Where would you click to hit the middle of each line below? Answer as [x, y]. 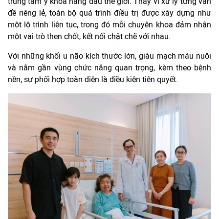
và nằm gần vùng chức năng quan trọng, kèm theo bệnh [109, 68]
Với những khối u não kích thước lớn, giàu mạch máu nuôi [109, 56]
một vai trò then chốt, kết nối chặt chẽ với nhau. [89, 37]
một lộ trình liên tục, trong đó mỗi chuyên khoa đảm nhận [109, 25]
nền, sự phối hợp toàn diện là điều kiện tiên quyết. [93, 80]
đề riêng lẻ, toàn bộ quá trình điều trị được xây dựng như [109, 13]
